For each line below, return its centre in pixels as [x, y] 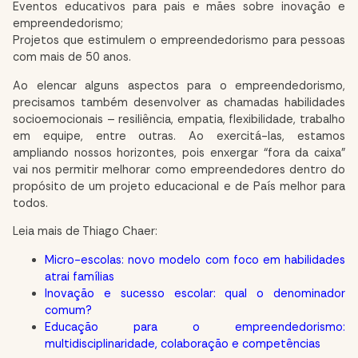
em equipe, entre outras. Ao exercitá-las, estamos [179, 136]
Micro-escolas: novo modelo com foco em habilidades [195, 260]
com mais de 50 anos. [72, 58]
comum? [68, 310]
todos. [30, 203]
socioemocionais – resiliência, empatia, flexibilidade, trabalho [179, 119]
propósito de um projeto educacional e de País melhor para [179, 186]
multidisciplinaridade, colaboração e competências [183, 344]
